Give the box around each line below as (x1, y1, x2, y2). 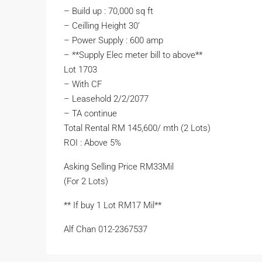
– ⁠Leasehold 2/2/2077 (64, 94, 149, 105)
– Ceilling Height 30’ (64, 20, 140, 32)
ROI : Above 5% (64, 137, 121, 149)
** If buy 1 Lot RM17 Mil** (64, 200, 161, 211)
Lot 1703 (64, 64, 97, 75)
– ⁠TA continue (64, 108, 117, 119)
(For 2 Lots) (64, 176, 108, 187)
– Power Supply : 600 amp (64, 35, 163, 46)
